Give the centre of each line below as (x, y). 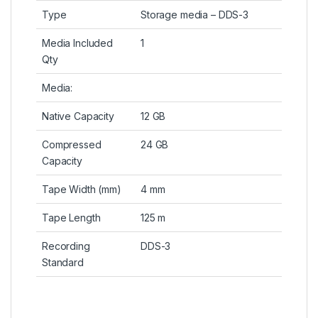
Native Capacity (78, 116)
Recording (66, 246)
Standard (63, 263)
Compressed (72, 145)
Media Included (78, 43)
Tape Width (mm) (82, 190)
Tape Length (71, 218)
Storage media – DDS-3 (195, 15)
